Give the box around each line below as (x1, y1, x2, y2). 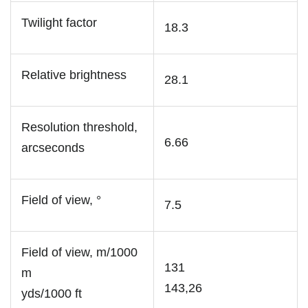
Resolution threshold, (21, 120, 137, 134)
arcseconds (21, 140, 85, 155)
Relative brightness (21, 67, 126, 82)
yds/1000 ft (21, 286, 82, 300)
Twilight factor (21, 15, 97, 30)
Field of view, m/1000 (21, 245, 137, 259)
